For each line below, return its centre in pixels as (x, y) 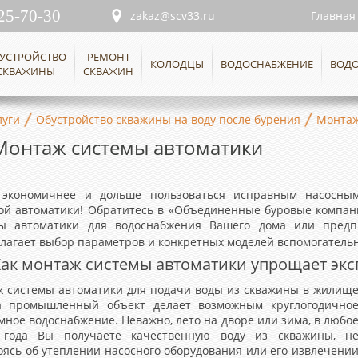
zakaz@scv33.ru (173, 16)
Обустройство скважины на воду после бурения (168, 119)
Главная (333, 16)
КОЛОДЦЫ (177, 64)
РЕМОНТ (108, 57)
